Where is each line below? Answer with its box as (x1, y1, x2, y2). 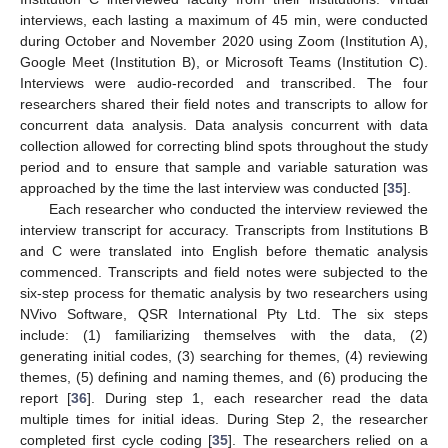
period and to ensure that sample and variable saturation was (20, 158, 428, 175)
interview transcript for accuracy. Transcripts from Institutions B (20, 221, 428, 238)
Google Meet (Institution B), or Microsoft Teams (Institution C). (20, 53, 428, 70)
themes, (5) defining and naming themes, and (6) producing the (20, 368, 428, 385)
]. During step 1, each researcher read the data (87, 389, 429, 406)
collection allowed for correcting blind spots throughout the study (20, 137, 428, 154)
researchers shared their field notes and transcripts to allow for (20, 95, 428, 112)
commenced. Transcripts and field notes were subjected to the (20, 263, 428, 280)
